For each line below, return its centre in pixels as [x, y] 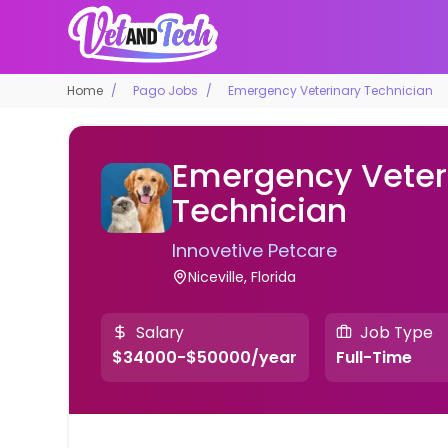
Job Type [396, 332]
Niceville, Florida [241, 276]
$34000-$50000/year [205, 358]
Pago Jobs [166, 90]
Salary [160, 332]
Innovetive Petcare [254, 250]
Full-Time [373, 358]
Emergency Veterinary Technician [331, 90]
